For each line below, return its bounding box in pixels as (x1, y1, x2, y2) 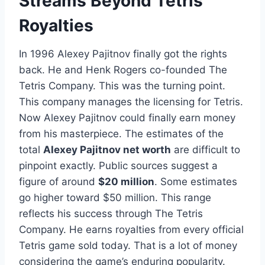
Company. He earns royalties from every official (19, 224, 244, 236)
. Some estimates (154, 176, 237, 188)
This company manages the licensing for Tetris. (19, 96, 243, 108)
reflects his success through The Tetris (19, 208, 203, 220)
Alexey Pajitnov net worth (43, 144, 171, 156)
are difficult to (171, 144, 240, 156)
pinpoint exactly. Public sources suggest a (19, 160, 218, 172)
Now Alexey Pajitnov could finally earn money (19, 112, 235, 124)
